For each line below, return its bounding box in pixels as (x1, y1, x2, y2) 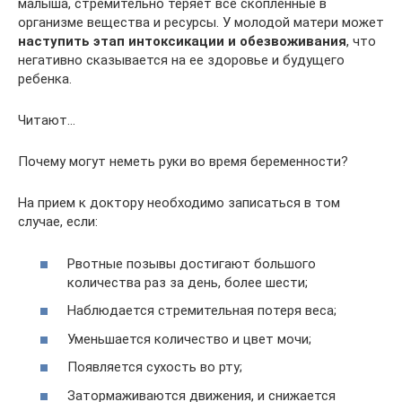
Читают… (18, 112, 75, 128)
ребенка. (18, 71, 72, 87)
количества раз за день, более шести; (67, 274, 308, 291)
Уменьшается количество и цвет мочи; (67, 330, 311, 347)
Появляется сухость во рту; (67, 359, 242, 375)
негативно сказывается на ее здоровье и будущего (18, 52, 345, 68)
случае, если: (18, 214, 98, 230)
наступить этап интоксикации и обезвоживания (18, 33, 346, 49)
